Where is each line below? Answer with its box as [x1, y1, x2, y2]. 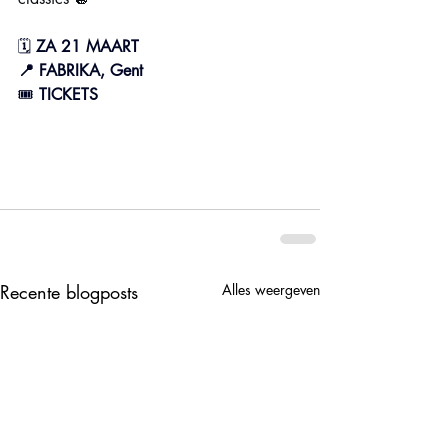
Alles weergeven [222, 280, 320, 299]
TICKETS [39, 84, 98, 105]
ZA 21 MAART [36, 36, 139, 57]
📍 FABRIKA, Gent [18, 60, 143, 81]
